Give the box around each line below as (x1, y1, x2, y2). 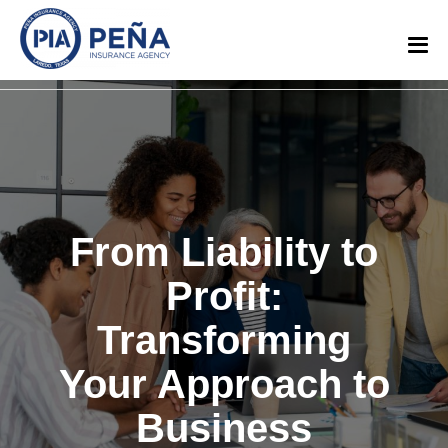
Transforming (97, 318, 351, 362)
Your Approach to (58, 362, 390, 406)
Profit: (165, 274, 283, 318)
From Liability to (70, 230, 378, 274)
